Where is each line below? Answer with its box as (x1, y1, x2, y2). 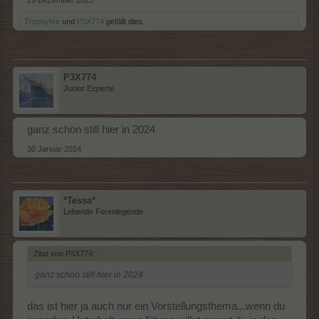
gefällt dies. (104, 17, 145, 26)
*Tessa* (63, 195, 95, 206)
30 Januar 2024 (27, 145, 81, 154)
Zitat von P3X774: (33, 249, 97, 258)
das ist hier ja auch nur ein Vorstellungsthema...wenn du (27, 300, 285, 312)
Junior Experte (63, 84, 114, 93)
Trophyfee (24, 17, 60, 26)
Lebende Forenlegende (63, 207, 143, 216)
